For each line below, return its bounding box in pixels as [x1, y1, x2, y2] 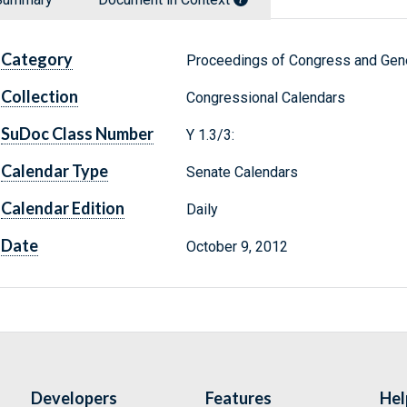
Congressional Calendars [185, 89, 345, 107]
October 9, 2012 [185, 238, 288, 256]
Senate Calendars [185, 164, 298, 182]
